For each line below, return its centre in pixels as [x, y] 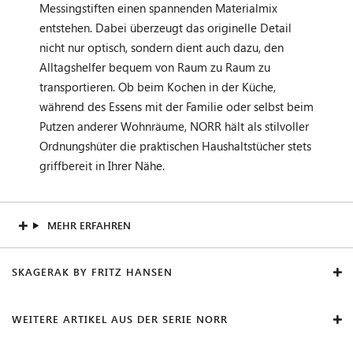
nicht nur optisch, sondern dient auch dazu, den [162, 47]
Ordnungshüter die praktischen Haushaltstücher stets [175, 145]
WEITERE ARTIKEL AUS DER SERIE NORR [120, 318]
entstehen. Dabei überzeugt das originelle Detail [165, 27]
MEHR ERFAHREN [89, 225]
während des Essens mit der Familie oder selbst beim [176, 106]
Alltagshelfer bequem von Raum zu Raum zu [155, 67]
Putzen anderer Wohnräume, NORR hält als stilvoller [174, 126]
